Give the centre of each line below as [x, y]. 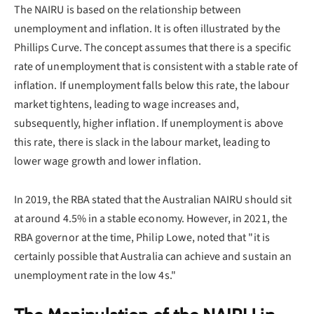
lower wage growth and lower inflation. [108, 161]
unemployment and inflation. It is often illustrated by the [147, 28]
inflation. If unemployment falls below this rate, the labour [152, 85]
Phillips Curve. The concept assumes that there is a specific [152, 47]
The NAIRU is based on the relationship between [128, 9]
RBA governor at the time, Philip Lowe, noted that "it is [142, 237]
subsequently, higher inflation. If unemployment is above [149, 123]
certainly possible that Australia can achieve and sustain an [153, 256]
